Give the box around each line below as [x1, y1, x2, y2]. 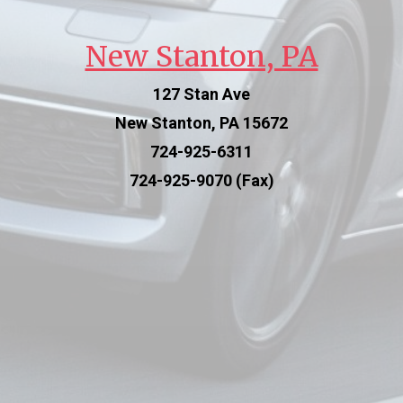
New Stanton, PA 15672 [115, 112, 288, 132]
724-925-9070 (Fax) [129, 170, 274, 190]
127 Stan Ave [153, 84, 250, 103]
